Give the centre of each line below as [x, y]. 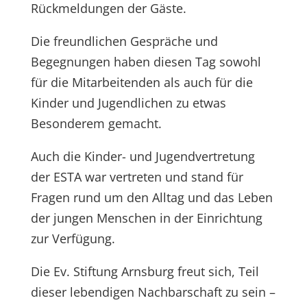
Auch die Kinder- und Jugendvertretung [143, 156]
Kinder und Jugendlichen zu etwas [128, 103]
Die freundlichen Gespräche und [124, 41]
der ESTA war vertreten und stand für [137, 177]
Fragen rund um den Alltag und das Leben [151, 197]
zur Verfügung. [73, 238]
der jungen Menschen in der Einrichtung [146, 218]
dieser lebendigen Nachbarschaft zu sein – [153, 292]
